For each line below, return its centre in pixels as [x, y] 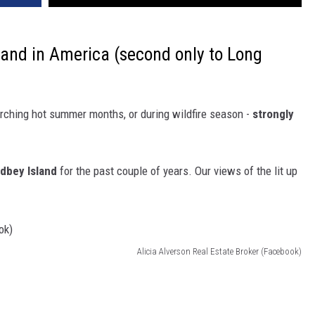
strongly [273, 114]
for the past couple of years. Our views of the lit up [177, 171]
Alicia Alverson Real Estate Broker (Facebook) [219, 251]
